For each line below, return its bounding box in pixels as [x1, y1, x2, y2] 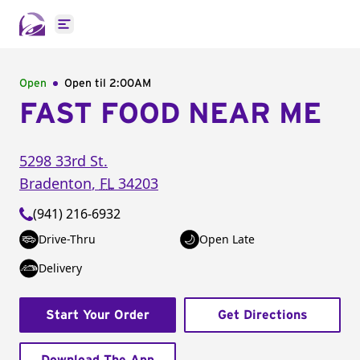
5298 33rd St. [19, 151, 108, 170]
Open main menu [63, 23, 170, 42]
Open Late [199, 231, 255, 247]
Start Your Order [46, 309, 149, 321]
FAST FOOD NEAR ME [19, 100, 321, 129]
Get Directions [217, 309, 308, 321]
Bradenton [19, 174, 92, 193]
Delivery [39, 260, 82, 276]
